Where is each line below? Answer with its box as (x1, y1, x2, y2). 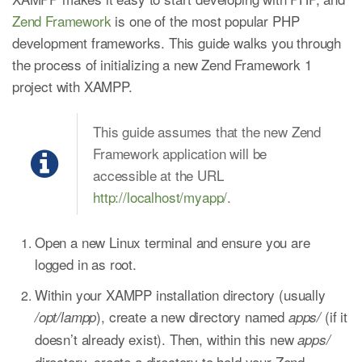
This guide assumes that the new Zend (93, 120, 322, 141)
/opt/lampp (35, 306, 97, 326)
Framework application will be (93, 142, 267, 163)
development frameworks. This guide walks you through (12, 32, 342, 53)
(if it (321, 305, 347, 326)
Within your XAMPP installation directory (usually (35, 284, 326, 305)
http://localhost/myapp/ (93, 186, 228, 207)
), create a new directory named (96, 305, 288, 326)
